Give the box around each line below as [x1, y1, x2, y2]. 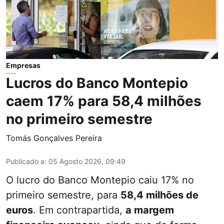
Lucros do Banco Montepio [6, 74, 188, 91]
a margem [125, 203, 174, 216]
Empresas [6, 60, 40, 69]
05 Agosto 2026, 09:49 [48, 156, 125, 165]
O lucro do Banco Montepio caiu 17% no [6, 173, 194, 186]
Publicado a [6, 156, 44, 165]
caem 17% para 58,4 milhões [6, 92, 201, 109]
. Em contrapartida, [33, 203, 125, 216]
